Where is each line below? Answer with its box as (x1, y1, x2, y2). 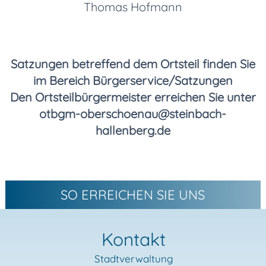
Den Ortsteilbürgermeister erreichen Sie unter (9, 89, 256, 104)
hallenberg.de (95, 122, 170, 138)
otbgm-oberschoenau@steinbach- (39, 106, 227, 121)
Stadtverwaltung (94, 252, 173, 265)
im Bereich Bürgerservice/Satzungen (33, 72, 233, 88)
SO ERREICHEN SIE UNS (61, 186, 205, 203)
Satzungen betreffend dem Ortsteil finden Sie (10, 56, 255, 71)
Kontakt (102, 227, 166, 251)
